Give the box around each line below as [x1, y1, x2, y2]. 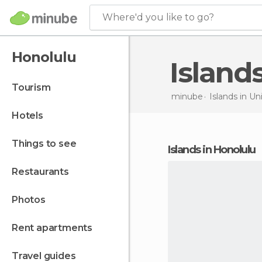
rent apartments [18, 222, 93, 233]
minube [171, 91, 203, 102]
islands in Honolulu [170, 143, 256, 156]
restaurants [18, 166, 69, 177]
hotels [19, 110, 43, 121]
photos [18, 194, 46, 205]
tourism [18, 82, 51, 93]
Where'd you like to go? [102, 12, 214, 23]
